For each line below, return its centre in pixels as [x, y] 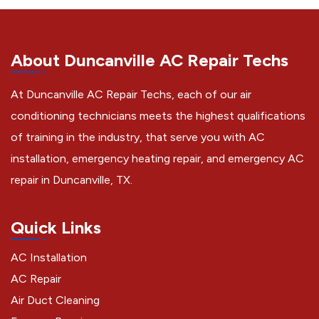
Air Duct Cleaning [55, 300]
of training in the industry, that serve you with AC [138, 137]
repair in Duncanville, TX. [72, 180]
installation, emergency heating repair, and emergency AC [157, 159]
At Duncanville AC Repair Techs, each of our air [131, 95]
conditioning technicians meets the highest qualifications [158, 116]
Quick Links [56, 228]
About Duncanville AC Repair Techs [150, 61]
